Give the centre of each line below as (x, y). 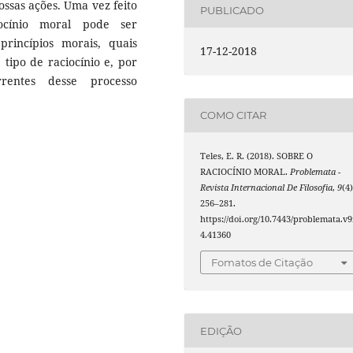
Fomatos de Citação (262, 263)
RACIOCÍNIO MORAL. (245, 171)
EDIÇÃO (221, 331)
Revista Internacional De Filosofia (267, 187)
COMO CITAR (234, 115)
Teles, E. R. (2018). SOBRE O (257, 156)
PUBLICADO (232, 11)
